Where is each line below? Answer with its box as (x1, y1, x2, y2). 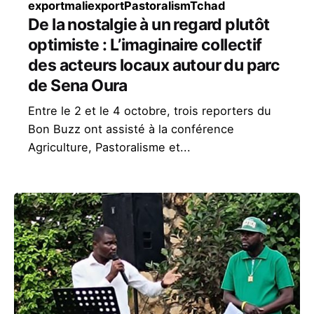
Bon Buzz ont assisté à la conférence (28, 121, 234, 136)
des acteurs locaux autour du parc (28, 55, 280, 75)
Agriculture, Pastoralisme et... (28, 139, 191, 154)
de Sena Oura (28, 75, 128, 95)
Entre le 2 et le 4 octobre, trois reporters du (28, 103, 271, 118)
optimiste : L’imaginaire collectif (28, 34, 262, 55)
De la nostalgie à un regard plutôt (28, 14, 270, 34)
